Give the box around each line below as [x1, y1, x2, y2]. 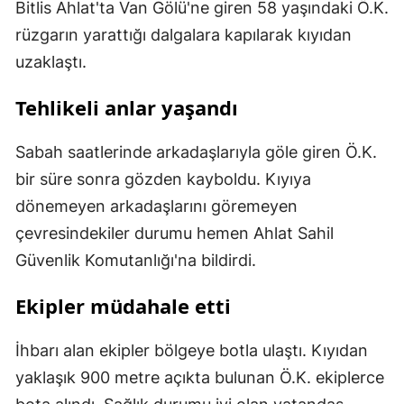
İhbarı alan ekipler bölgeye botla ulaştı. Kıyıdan [15, 340, 368, 360]
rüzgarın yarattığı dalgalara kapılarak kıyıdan [15, 24, 352, 44]
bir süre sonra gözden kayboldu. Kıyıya [15, 169, 311, 188]
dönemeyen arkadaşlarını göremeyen [15, 196, 298, 216]
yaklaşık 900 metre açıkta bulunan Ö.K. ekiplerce [15, 367, 384, 387]
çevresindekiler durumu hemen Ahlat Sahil [15, 223, 334, 243]
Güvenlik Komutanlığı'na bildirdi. [15, 250, 256, 270]
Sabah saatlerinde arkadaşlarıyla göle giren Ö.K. [15, 142, 377, 161]
